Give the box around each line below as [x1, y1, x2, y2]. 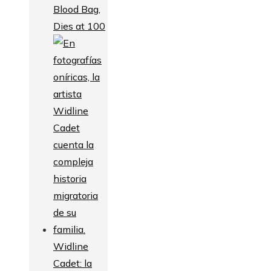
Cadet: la [53, 256, 92, 269]
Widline [53, 240, 88, 252]
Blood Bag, [53, 2, 100, 15]
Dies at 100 [53, 19, 105, 32]
